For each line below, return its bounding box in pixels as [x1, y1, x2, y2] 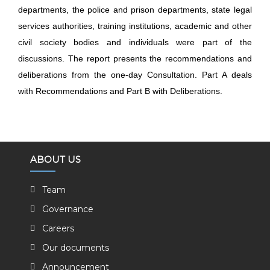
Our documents [42, 242, 109, 253]
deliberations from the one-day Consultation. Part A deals [18, 70, 252, 80]
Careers [42, 223, 74, 234]
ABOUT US [30, 154, 81, 165]
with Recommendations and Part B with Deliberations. [18, 86, 222, 96]
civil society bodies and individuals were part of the [18, 37, 252, 47]
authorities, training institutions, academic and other [52, 21, 252, 31]
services [18, 21, 52, 31]
